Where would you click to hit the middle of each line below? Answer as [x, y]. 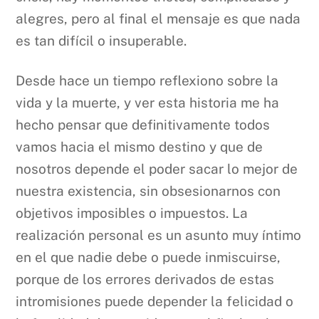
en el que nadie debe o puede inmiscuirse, [148, 257]
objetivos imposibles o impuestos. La [132, 213]
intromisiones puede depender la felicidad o [155, 301]
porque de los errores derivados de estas [145, 279]
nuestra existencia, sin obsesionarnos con [148, 190]
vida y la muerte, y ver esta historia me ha [148, 102]
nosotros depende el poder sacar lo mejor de [157, 168]
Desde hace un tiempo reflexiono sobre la [147, 80]
